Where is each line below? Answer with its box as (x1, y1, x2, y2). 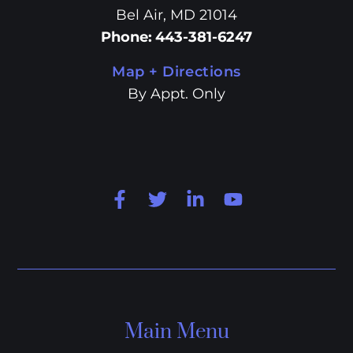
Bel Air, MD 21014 (116, 6, 237, 24)
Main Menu (124, 319, 229, 346)
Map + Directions (112, 63, 241, 81)
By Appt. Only (128, 85, 225, 103)
